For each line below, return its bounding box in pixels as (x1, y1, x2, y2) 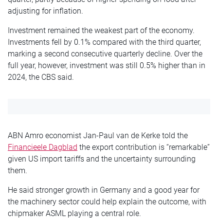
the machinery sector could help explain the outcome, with (8, 197, 206, 206)
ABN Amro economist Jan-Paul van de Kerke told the (8, 130, 188, 140)
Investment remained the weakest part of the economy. (8, 25, 195, 35)
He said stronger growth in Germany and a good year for (8, 185, 200, 195)
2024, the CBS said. (8, 72, 74, 82)
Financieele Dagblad (8, 142, 77, 152)
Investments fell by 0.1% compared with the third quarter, (8, 37, 201, 47)
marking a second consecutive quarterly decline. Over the (8, 49, 202, 58)
